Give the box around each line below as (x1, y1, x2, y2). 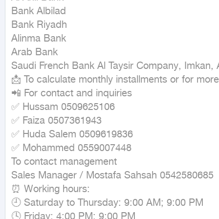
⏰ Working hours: (11, 183, 90, 196)
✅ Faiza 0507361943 (11, 115, 102, 127)
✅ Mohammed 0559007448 (11, 142, 131, 154)
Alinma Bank (11, 33, 66, 45)
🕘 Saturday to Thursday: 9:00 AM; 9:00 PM (11, 197, 203, 209)
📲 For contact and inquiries (11, 88, 132, 100)
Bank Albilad (11, 5, 66, 18)
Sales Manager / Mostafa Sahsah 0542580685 (11, 170, 214, 182)
